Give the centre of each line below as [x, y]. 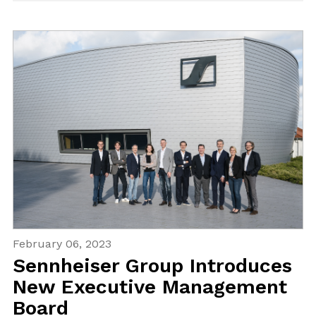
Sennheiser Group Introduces [152, 265]
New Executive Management [150, 286]
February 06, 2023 [62, 243]
